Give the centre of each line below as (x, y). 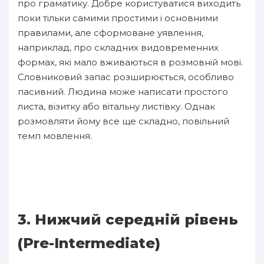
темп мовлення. (55, 136)
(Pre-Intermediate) (89, 243)
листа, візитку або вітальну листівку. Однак (116, 106)
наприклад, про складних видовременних (118, 47)
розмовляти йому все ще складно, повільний (123, 121)
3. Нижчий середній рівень (128, 219)
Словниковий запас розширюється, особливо (126, 77)
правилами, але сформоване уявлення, (110, 32)
